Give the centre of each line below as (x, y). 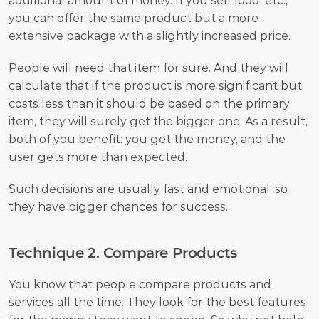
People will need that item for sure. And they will (148, 68)
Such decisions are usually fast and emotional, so (148, 189)
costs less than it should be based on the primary (149, 103)
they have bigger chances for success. (120, 206)
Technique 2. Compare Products (123, 252)
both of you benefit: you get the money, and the (147, 139)
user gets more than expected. (98, 157)
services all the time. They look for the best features (157, 302)
